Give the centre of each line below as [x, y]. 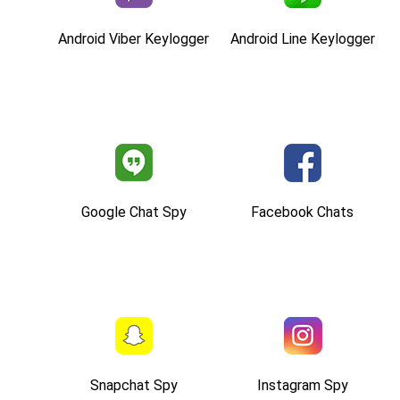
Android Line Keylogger [302, 38]
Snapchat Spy [133, 385]
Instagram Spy [302, 385]
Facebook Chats [302, 212]
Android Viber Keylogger [133, 38]
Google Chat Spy [133, 212]
